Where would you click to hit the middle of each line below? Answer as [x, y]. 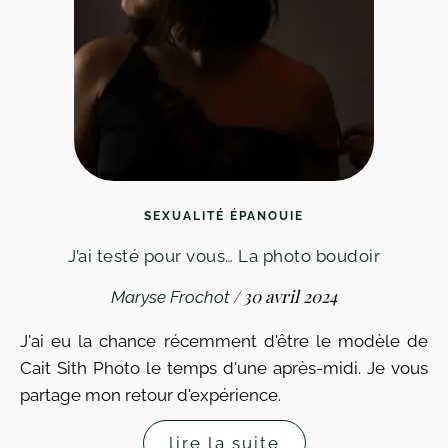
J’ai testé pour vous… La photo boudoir [224, 256]
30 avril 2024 [290, 296]
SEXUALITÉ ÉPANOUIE [224, 216]
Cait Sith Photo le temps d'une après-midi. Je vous [224, 368]
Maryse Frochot [170, 297]
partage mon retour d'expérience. [150, 395]
